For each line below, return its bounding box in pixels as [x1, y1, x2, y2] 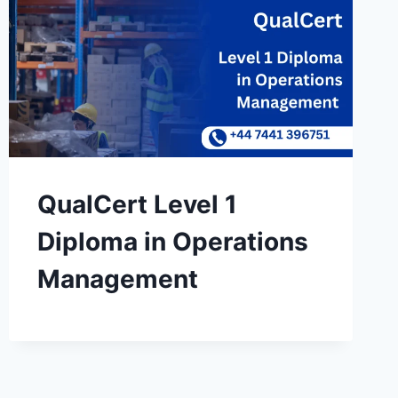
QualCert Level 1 [36, 189, 237, 220]
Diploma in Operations [36, 227, 308, 258]
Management [36, 264, 204, 295]
